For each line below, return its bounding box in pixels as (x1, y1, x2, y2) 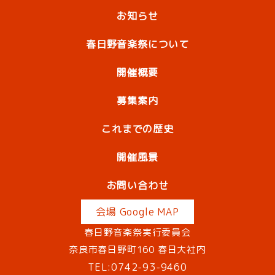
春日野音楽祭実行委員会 (84, 226, 191, 239)
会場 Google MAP (96, 205, 179, 219)
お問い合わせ (106, 179, 169, 193)
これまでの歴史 (101, 122, 174, 136)
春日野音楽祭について (86, 37, 189, 52)
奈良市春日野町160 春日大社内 (69, 243, 206, 257)
